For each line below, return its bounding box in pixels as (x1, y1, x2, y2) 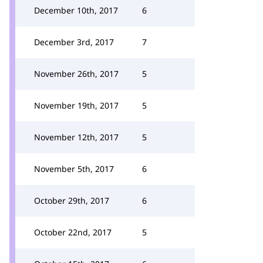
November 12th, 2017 (34, 131, 119, 143)
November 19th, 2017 (34, 100, 119, 111)
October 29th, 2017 (34, 195, 109, 206)
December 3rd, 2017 (34, 36, 114, 48)
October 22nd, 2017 (34, 227, 112, 238)
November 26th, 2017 (34, 68, 119, 79)
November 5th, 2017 (34, 163, 114, 174)
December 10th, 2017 (34, 5, 118, 16)
